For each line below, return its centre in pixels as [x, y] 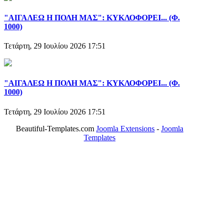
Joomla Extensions [126, 128]
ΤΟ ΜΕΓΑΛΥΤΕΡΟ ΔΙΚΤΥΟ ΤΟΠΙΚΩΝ [96, 188]
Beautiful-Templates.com [56, 128]
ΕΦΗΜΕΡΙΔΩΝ [96, 197]
